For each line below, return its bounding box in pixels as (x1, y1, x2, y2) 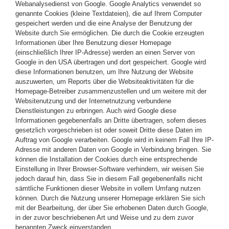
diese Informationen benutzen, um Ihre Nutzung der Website (15, 67, 193, 76)
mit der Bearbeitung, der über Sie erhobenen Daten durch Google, (15, 203, 209, 212)
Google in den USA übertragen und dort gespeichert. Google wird (15, 58, 206, 66)
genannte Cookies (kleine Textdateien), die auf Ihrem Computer (15, 9, 202, 17)
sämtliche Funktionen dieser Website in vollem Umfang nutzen (15, 184, 200, 192)
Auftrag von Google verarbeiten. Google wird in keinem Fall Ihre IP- (15, 135, 214, 144)
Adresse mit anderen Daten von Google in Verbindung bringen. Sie (15, 145, 211, 153)
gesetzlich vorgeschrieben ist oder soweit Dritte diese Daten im (15, 126, 202, 134)
